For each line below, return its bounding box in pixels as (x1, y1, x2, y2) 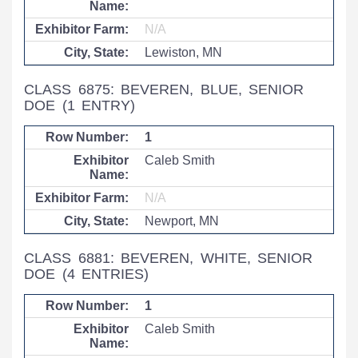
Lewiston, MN (145, 46, 222, 59)
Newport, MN (145, 214, 219, 228)
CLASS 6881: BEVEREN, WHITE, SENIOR (24, 250, 313, 266)
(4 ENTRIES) (62, 266, 149, 282)
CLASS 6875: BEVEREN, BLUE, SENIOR (24, 82, 304, 97)
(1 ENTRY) (62, 97, 136, 113)
